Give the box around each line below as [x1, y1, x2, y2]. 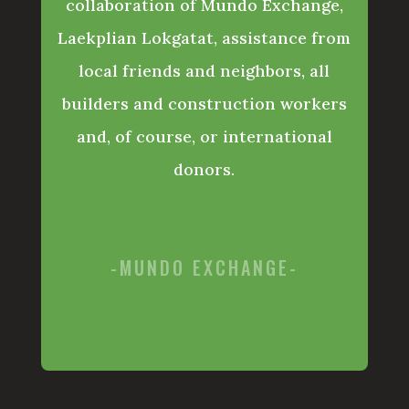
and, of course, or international [76, 126, 332, 148]
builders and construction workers [61, 93, 347, 115]
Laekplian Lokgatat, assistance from [58, 27, 351, 49]
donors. [173, 159, 236, 181]
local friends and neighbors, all [79, 60, 330, 82]
